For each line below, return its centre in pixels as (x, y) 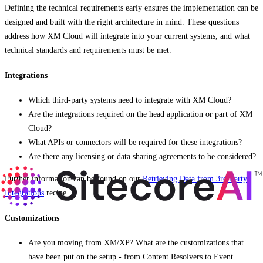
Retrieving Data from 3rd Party (195, 179)
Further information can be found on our (74, 179)
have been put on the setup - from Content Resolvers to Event (131, 257)
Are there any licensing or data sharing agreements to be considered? (142, 157)
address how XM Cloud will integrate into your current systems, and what (127, 36)
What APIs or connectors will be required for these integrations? (135, 143)
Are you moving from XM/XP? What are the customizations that (136, 243)
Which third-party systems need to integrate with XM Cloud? (130, 100)
